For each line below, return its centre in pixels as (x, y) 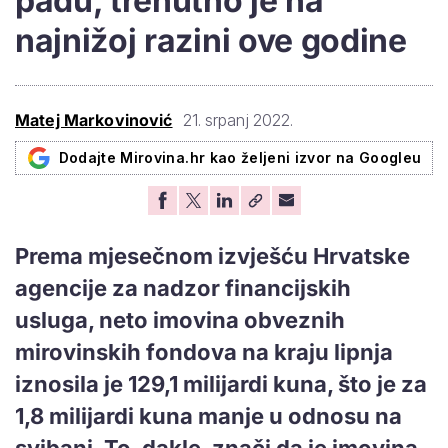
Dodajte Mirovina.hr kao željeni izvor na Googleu (240, 157)
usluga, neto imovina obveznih (180, 319)
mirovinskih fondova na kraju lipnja (204, 351)
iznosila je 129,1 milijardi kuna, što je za (221, 383)
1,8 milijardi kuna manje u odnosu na (208, 415)
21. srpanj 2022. (237, 119)
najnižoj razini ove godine (211, 40)
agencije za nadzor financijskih (183, 287)
